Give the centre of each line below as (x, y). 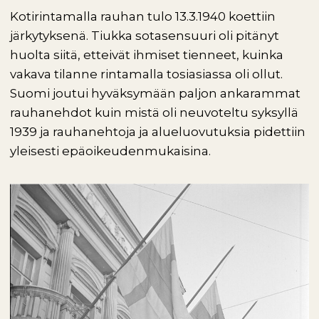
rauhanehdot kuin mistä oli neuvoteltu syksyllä (154, 113)
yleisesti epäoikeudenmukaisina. (110, 151)
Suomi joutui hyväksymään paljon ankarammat (155, 93)
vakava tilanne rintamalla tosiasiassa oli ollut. (146, 74)
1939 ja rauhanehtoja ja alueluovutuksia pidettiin (158, 132)
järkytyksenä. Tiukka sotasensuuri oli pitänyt (145, 36)
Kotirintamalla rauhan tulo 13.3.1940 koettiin (143, 16)
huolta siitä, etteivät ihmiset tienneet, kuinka (147, 55)
